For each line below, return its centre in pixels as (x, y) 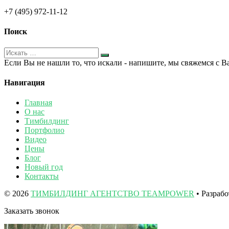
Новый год (44, 167)
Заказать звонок (32, 211)
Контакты (42, 176)
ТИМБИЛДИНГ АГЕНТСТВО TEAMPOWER (112, 194)
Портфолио (44, 130)
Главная (38, 103)
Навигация (25, 82)
